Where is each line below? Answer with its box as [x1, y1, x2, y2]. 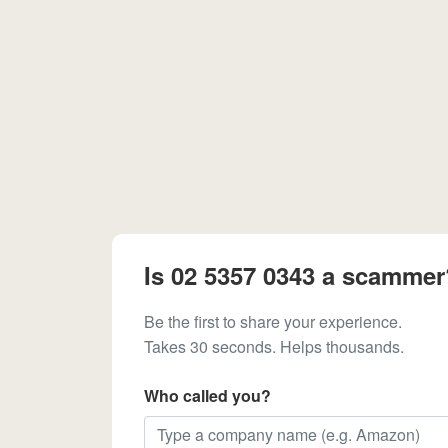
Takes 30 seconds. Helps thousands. [144, 335, 404, 358]
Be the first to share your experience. [144, 310, 402, 333]
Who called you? [144, 384, 271, 407]
